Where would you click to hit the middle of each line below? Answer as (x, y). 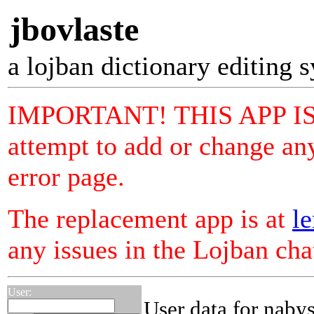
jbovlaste (74, 29)
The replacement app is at (150, 219)
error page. (66, 177)
